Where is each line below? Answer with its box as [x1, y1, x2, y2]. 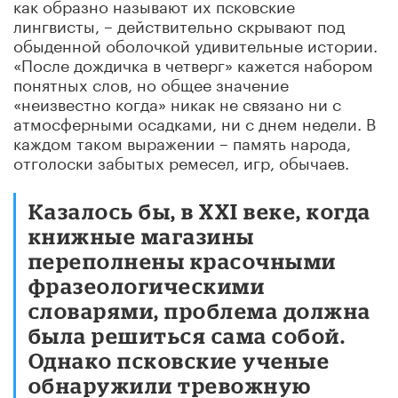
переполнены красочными [28, 248, 337, 273]
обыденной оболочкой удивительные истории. [13, 30, 378, 56]
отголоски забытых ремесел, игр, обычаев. [13, 147, 349, 173]
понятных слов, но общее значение [13, 69, 289, 95]
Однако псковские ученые [28, 347, 330, 372]
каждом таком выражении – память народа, [13, 128, 351, 154]
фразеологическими [28, 273, 266, 298]
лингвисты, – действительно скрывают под [13, 11, 345, 36]
